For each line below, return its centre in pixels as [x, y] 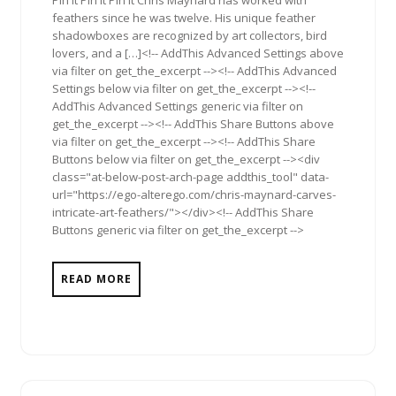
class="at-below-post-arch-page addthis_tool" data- [190, 177]
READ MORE [96, 279]
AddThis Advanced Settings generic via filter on [178, 107]
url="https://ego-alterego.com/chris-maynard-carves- [194, 195]
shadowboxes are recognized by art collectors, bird [190, 36]
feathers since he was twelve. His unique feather [184, 18]
